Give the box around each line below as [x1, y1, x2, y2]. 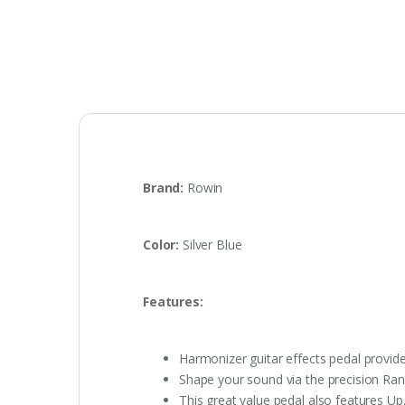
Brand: [143, 179, 184, 197]
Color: [143, 236, 180, 254]
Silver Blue [179, 236, 242, 254]
